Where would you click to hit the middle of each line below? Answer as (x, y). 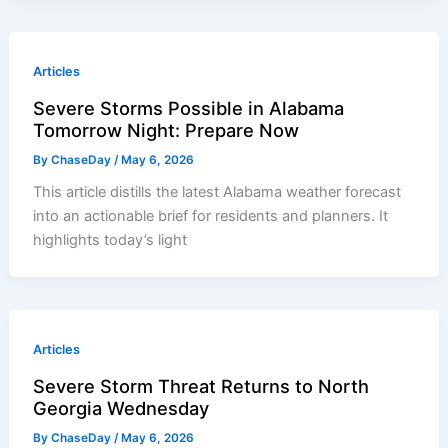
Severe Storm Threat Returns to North (201, 385)
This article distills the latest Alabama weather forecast (217, 192)
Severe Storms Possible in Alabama (189, 107)
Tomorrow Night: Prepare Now (166, 129)
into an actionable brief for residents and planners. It (211, 216)
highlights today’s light (110, 240)
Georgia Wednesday (121, 407)
